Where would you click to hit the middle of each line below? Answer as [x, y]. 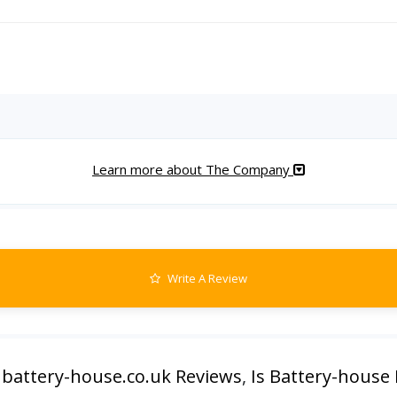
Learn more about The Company [193, 169]
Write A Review [206, 278]
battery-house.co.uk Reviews [122, 376]
